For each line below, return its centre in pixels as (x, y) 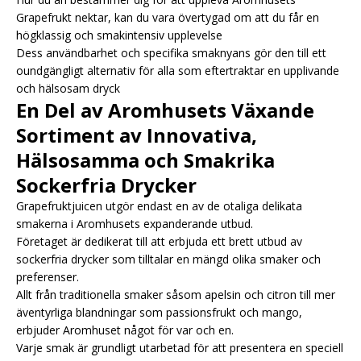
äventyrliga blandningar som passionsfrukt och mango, (159, 312)
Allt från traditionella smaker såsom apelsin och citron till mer (176, 294)
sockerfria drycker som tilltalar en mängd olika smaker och (168, 259)
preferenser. (48, 276)
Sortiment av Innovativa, (137, 135)
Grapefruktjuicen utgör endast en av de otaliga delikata (159, 205)
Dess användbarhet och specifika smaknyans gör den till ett (171, 52)
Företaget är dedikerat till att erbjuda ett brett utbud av (159, 241)
